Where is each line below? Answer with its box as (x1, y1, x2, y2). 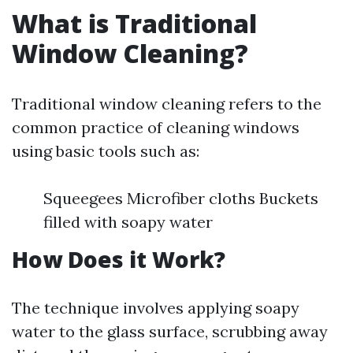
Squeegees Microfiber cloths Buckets (43, 188, 318, 208)
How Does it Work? (12, 244, 225, 274)
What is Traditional (12, 6, 257, 40)
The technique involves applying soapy (12, 298, 299, 318)
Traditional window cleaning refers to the (12, 94, 321, 113)
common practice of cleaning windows (12, 117, 299, 137)
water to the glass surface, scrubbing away (12, 321, 328, 341)
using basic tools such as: (12, 141, 199, 161)
